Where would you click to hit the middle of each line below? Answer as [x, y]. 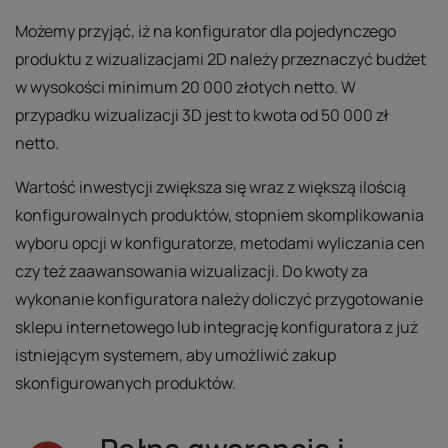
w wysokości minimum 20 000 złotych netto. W [185, 87]
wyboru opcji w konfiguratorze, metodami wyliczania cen [220, 243]
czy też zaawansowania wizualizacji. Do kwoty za [191, 271]
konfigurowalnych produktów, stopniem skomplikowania [219, 215]
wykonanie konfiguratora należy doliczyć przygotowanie [219, 299]
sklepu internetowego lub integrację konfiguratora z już [216, 327]
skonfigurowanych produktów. [125, 383]
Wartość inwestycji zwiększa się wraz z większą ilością [210, 187]
